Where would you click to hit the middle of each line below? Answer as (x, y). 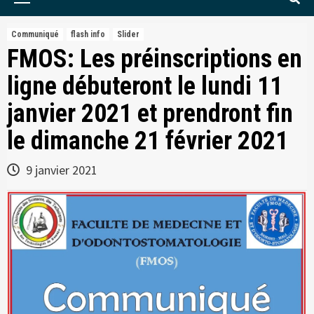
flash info (88, 34)
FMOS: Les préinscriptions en (155, 59)
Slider (128, 34)
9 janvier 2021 (60, 170)
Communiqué (35, 34)
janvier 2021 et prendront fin (150, 114)
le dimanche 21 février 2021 (148, 141)
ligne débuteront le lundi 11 (145, 86)
